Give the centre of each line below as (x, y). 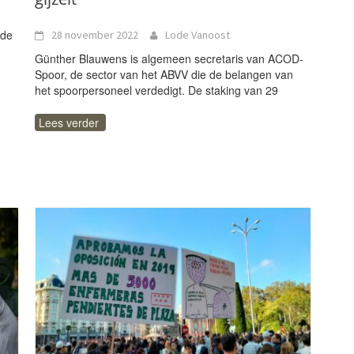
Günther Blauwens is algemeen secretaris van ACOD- (169, 58)
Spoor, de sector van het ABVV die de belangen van (164, 74)
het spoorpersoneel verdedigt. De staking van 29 (156, 90)
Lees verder (69, 122)
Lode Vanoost (198, 35)
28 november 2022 (95, 35)
